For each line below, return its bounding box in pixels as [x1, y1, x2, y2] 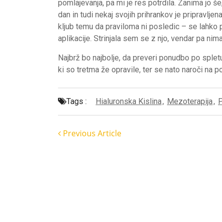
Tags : [66, 97, 87, 106]
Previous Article [61, 128, 121, 139]
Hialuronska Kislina [96, 97, 162, 106]
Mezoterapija [167, 97, 213, 106]
